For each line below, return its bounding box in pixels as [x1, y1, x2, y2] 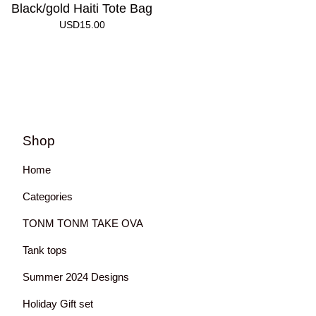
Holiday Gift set [23, 298, 93, 310]
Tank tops [23, 244, 67, 256]
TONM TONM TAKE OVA [23, 217, 143, 229]
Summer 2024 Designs [23, 271, 129, 283]
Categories [23, 190, 73, 202]
